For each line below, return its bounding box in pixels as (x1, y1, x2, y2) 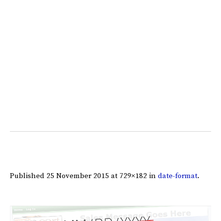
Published (10, 171, 46, 181)
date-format (158, 171, 197, 181)
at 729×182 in (109, 171, 158, 181)
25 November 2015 (46, 171, 109, 181)
